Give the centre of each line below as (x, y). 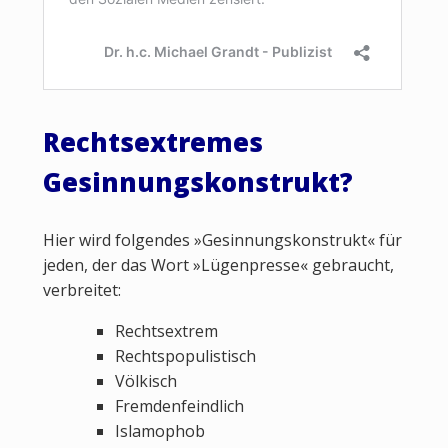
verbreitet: (81, 290)
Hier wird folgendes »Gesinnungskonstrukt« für (222, 240)
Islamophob (159, 431)
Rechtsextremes (152, 142)
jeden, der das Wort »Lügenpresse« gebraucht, (218, 265)
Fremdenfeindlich (179, 406)
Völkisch (145, 381)
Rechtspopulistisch (185, 356)
